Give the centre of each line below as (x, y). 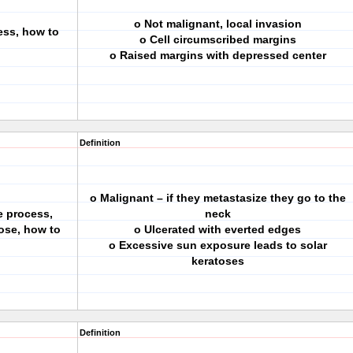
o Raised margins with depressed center (217, 55)
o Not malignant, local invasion (217, 24)
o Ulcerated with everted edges (217, 229)
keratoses (217, 261)
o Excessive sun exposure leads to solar (217, 245)
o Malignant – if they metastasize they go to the (217, 198)
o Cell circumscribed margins (217, 39)
